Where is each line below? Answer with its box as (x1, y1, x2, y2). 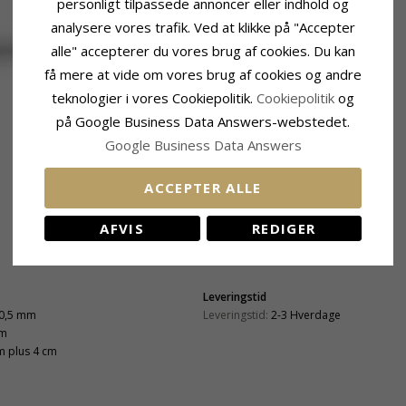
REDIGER (252, 218, 316, 237)
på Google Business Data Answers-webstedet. (56, 111, 350, 130)
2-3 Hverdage (271, 306, 341, 323)
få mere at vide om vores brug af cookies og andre (44, 64, 362, 83)
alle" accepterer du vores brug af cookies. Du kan (51, 41, 355, 60)
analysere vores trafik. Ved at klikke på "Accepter (51, 17, 355, 36)
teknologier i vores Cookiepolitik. (52, 88, 256, 107)
